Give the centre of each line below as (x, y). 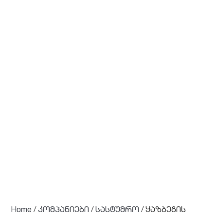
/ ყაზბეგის (163, 211)
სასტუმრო (118, 211)
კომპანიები (64, 211)
